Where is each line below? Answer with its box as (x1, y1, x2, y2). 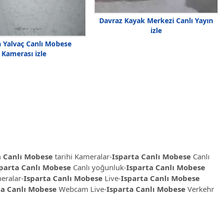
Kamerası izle (1, 48, 46, 58)
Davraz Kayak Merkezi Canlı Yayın (99, 16, 213, 26)
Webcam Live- (57, 184, 107, 194)
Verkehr (185, 184, 214, 194)
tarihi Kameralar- (53, 151, 112, 162)
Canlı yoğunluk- (71, 162, 126, 173)
